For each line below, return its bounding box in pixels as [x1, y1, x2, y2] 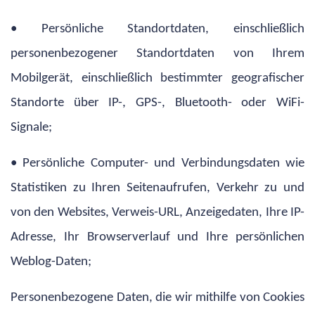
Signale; [11, 120, 52, 134]
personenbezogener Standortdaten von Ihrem [11, 46, 304, 60]
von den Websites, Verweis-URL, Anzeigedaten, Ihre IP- [11, 205, 304, 219]
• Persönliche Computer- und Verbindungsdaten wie [11, 156, 304, 170]
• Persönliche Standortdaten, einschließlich [11, 22, 304, 36]
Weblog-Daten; [11, 255, 91, 269]
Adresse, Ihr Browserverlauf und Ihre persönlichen [11, 230, 304, 244]
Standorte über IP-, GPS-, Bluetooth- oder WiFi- [11, 96, 304, 110]
